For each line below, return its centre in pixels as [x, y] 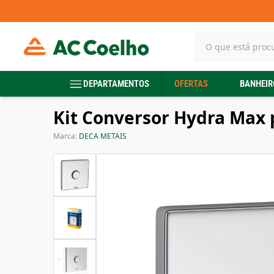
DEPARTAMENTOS [116, 84]
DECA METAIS [103, 136]
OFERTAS [191, 84]
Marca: [66, 136]
